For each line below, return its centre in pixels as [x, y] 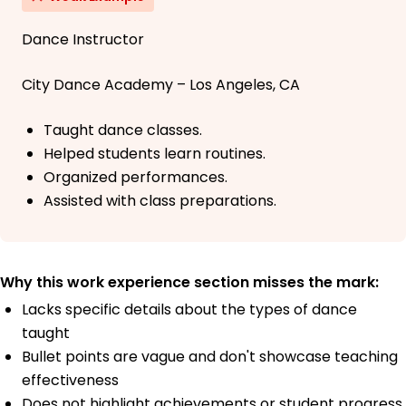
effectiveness [70, 381]
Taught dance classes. [123, 130]
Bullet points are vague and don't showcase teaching [210, 357]
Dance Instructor [83, 40]
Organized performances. [135, 178]
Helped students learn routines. [155, 154]
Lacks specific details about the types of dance [189, 310]
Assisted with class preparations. [160, 201]
